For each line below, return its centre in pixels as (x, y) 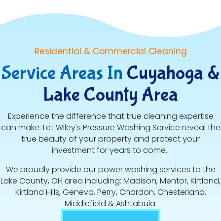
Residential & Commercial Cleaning (110, 52)
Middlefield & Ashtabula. (110, 204)
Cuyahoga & (173, 73)
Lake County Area (110, 95)
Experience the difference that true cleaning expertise (110, 116)
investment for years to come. (110, 150)
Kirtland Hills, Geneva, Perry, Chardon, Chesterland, (110, 192)
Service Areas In (62, 73)
